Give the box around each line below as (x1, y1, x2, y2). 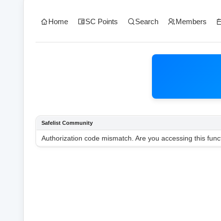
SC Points (85, 17, 118, 26)
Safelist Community (41, 120, 93, 126)
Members (176, 17, 207, 26)
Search (135, 17, 158, 26)
